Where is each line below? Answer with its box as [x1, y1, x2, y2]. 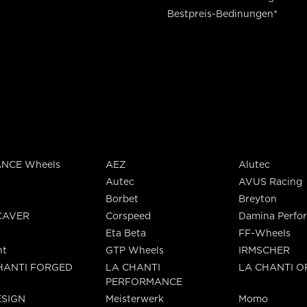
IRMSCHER [238, 245, 290, 256]
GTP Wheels [106, 245, 164, 256]
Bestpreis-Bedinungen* [167, 8, 278, 19]
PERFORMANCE [106, 276, 182, 287]
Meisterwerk [106, 293, 164, 304]
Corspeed [106, 210, 151, 221]
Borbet [106, 193, 138, 204]
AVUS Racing [238, 176, 302, 187]
